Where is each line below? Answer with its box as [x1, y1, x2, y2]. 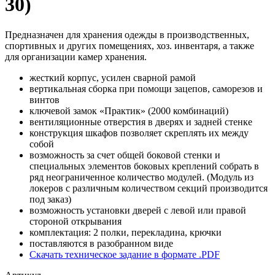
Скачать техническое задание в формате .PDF [29, 249, 220, 260]
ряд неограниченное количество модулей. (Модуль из [29, 171, 254, 182]
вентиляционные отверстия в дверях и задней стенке [29, 116, 252, 127]
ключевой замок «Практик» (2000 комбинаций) [29, 105, 228, 116]
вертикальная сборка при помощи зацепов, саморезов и [29, 83, 263, 94]
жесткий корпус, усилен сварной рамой [29, 72, 196, 83]
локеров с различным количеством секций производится [29, 182, 268, 193]
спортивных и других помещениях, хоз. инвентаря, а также [5, 40, 254, 51]
